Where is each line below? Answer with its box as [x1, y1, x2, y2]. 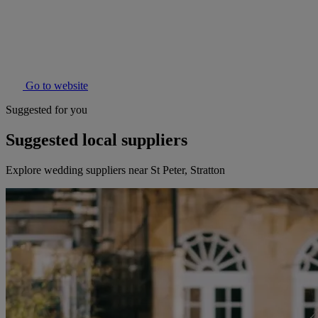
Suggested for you [6, 104, 87, 116]
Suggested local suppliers [6, 131, 187, 150]
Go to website [23, 79, 88, 92]
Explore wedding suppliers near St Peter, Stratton [6, 164, 225, 177]
